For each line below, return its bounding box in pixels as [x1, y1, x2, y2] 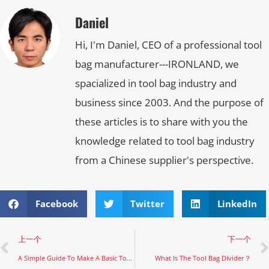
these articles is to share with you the [75, 115, 248, 129]
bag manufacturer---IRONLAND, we [75, 57, 239, 71]
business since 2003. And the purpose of [75, 95, 264, 110]
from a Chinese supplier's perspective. [75, 153, 253, 168]
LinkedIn [217, 198, 257, 210]
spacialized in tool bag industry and [75, 76, 237, 91]
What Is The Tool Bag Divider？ [155, 253, 251, 262]
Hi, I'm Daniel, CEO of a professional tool [75, 38, 262, 52]
